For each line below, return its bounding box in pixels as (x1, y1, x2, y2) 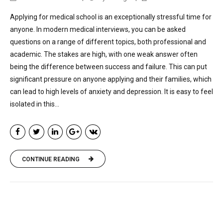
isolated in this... (10, 100, 59, 108)
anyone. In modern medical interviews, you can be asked (10, 25, 186, 33)
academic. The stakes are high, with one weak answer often (10, 50, 198, 58)
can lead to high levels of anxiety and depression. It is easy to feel (10, 87, 213, 96)
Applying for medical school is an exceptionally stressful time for (10, 12, 212, 21)
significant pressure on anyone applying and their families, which (10, 75, 212, 83)
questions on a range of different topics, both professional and (10, 37, 206, 46)
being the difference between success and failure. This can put (10, 62, 207, 71)
